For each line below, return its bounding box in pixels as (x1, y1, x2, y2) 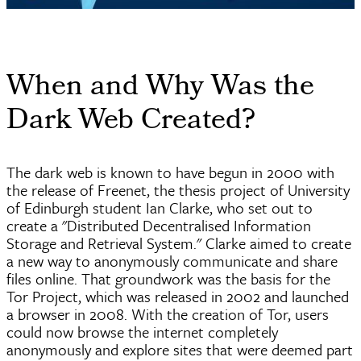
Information (230, 214, 311, 237)
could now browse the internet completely (6, 321, 278, 343)
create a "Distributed (6, 214, 143, 237)
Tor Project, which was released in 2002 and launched (6, 285, 349, 308)
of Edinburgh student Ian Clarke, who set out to (6, 197, 313, 219)
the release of (6, 179, 98, 201)
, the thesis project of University (147, 179, 350, 201)
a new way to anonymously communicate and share (6, 250, 338, 272)
